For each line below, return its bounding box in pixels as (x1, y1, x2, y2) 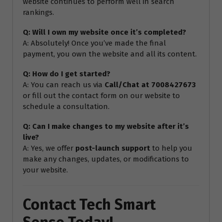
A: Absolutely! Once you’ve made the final (23, 38, 166, 48)
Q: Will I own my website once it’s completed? (23, 27, 186, 37)
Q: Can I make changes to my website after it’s (23, 121, 189, 131)
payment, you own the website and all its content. (23, 49, 197, 58)
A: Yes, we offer (23, 143, 75, 153)
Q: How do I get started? (23, 69, 111, 78)
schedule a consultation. (23, 102, 110, 111)
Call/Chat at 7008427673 (105, 80, 196, 89)
